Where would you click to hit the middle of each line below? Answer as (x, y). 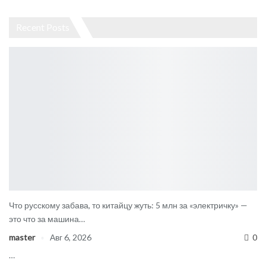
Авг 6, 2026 (71, 237)
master (23, 237)
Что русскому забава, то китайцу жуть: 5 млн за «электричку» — (128, 205)
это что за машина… (47, 219)
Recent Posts (43, 27)
